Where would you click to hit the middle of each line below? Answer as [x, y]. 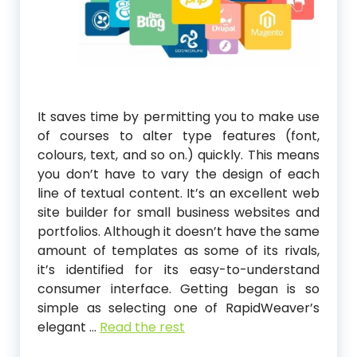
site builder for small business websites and [178, 213]
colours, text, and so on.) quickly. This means [178, 155]
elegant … [69, 328]
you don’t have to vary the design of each [178, 175]
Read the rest [142, 328]
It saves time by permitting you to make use [178, 117]
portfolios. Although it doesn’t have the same [178, 232]
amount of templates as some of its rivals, [178, 251]
